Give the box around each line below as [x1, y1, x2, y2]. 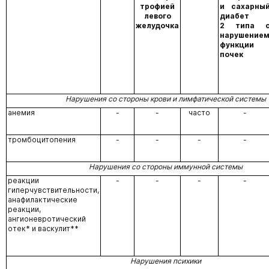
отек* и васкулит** [7, 224, 79, 233]
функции [219, 40, 254, 49]
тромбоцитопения [7, 135, 76, 144]
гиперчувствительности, [7, 186, 99, 195]
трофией [140, 2, 175, 11]
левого [144, 11, 171, 20]
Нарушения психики [130, 256, 201, 265]
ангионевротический [7, 214, 86, 223]
